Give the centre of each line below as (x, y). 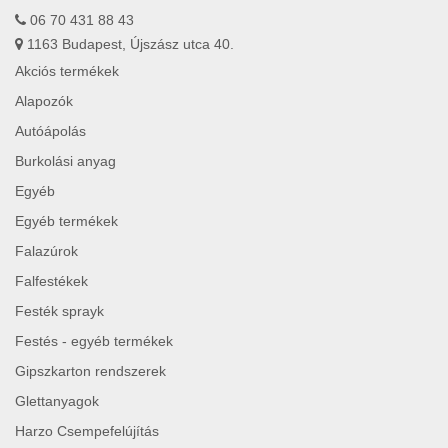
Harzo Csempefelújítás (87, 431)
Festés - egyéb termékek (94, 341)
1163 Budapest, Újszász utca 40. (128, 44)
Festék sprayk (59, 311)
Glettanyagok (57, 401)
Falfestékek (51, 281)
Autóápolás (50, 131)
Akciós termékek (67, 71)
